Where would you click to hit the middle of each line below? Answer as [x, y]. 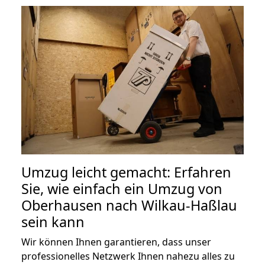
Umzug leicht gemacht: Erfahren [126, 172]
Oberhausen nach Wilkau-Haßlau [129, 205]
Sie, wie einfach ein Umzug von [122, 188]
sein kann [53, 222]
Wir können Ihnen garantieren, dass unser [116, 242]
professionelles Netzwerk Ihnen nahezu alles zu [128, 256]
